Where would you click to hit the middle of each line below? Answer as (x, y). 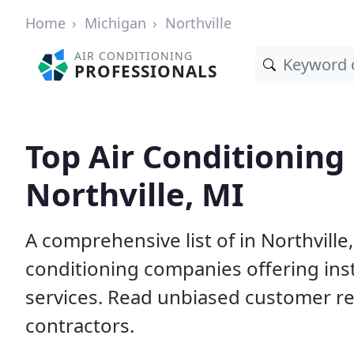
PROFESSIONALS (146, 71)
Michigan (115, 23)
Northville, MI (135, 194)
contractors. (80, 325)
